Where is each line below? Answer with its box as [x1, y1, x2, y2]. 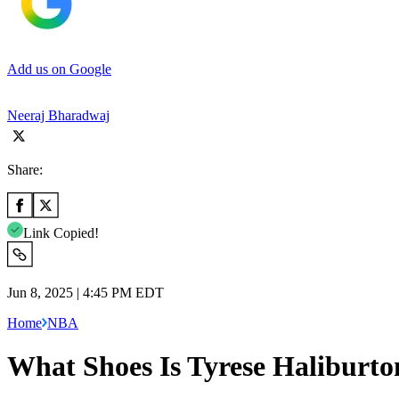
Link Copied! [23, 224, 99, 240]
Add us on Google [7, 61, 111, 77]
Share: [7, 161, 43, 177]
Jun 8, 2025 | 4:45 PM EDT [7, 284, 164, 300]
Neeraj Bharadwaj [7, 107, 110, 123]
